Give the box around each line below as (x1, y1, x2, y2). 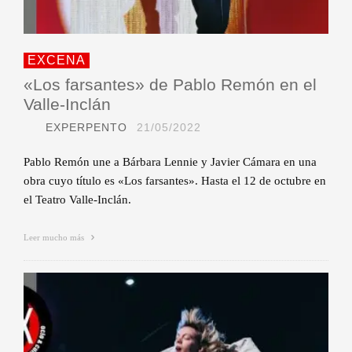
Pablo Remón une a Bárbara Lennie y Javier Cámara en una (24, 155, 317, 168)
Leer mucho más (24, 232, 86, 242)
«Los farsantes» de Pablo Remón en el (24, 75, 317, 93)
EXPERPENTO (46, 120, 127, 134)
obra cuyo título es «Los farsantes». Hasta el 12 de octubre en (24, 174, 326, 187)
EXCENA (27, 53, 86, 67)
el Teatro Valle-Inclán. (24, 192, 131, 206)
